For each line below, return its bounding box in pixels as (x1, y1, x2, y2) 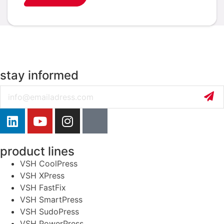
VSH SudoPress (20, 206, 79, 217)
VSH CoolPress (20, 158, 77, 169)
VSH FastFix (20, 182, 66, 193)
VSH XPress (20, 170, 64, 181)
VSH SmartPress (20, 194, 82, 205)
